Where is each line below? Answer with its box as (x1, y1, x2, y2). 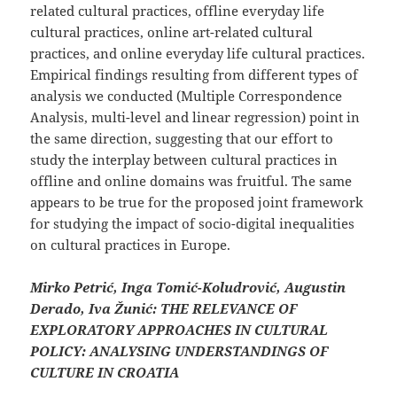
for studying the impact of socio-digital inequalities (30, 214, 355, 233)
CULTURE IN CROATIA (30, 363, 180, 382)
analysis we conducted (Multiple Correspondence (30, 87, 343, 105)
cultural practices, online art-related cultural (30, 23, 314, 42)
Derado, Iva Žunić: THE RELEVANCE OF (30, 300, 298, 318)
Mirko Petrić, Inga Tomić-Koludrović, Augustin (30, 278, 346, 297)
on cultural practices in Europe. (30, 236, 231, 254)
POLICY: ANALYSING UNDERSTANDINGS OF (30, 342, 329, 361)
